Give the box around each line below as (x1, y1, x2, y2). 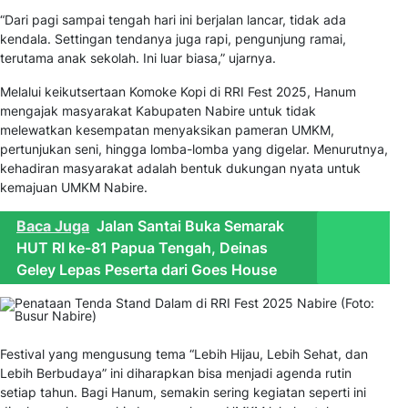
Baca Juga (16, 217, 89, 236)
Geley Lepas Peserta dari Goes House (16, 260, 277, 280)
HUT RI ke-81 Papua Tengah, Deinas (16, 239, 268, 258)
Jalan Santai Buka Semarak (97, 217, 284, 236)
